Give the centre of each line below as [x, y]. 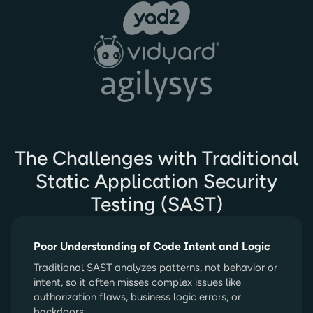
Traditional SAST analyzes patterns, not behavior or [155, 268]
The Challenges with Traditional [156, 158]
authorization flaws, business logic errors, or [137, 297]
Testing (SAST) [156, 204]
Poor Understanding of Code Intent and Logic [152, 246]
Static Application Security [156, 181]
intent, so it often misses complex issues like [137, 282]
